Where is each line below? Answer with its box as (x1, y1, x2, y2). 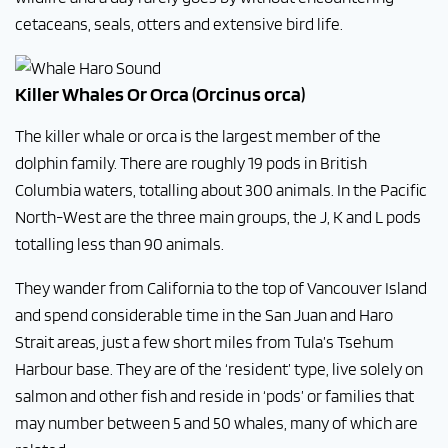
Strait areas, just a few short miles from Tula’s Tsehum (15, 332, 394, 352)
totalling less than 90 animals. (15, 234, 224, 254)
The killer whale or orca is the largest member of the (15, 126, 381, 146)
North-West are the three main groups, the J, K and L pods (15, 207, 421, 227)
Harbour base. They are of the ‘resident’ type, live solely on (15, 359, 423, 379)
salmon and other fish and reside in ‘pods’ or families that (15, 386, 414, 406)
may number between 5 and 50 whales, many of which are (15, 413, 418, 433)
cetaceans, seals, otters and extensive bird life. (15, 14, 343, 34)
